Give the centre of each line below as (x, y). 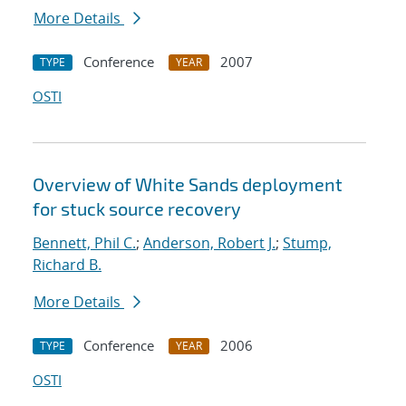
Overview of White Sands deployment (188, 184)
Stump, (307, 243)
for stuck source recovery (137, 209)
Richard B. (67, 265)
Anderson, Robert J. (209, 243)
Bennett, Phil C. (84, 243)
